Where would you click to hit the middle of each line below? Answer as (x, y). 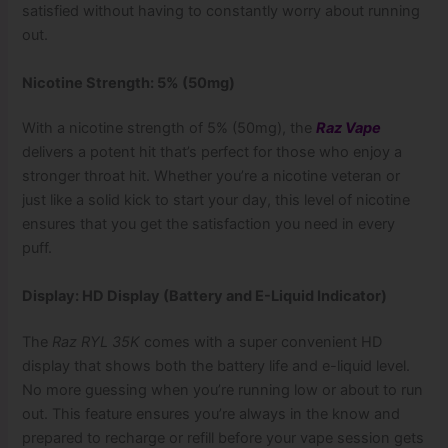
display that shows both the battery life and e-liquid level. (216, 365)
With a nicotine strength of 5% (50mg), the (169, 128)
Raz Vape (349, 128)
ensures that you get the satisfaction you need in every (209, 224)
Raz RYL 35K (96, 341)
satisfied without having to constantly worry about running (221, 11)
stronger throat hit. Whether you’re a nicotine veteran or (211, 176)
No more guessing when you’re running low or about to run (223, 389)
